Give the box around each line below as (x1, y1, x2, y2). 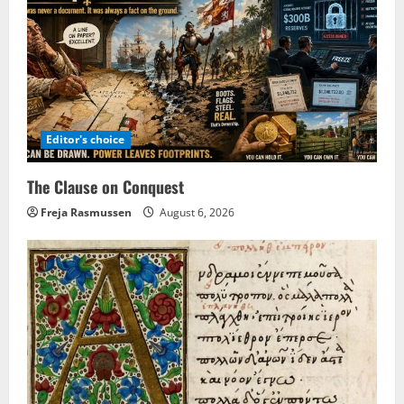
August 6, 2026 (157, 205, 234, 221)
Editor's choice (46, 132, 125, 148)
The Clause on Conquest (27, 175, 184, 199)
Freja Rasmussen (41, 205, 132, 221)
